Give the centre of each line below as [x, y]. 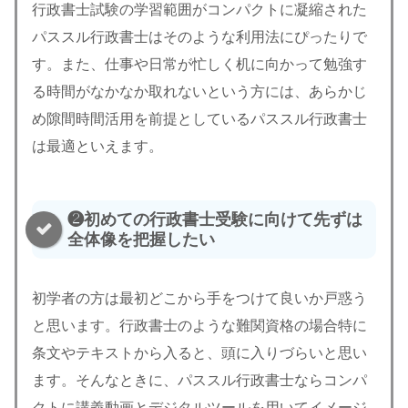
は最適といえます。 [97, 147]
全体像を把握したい [141, 239]
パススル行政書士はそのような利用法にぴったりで [199, 37]
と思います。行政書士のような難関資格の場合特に [199, 325]
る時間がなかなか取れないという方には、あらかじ [199, 92]
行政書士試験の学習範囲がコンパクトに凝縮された [199, 10]
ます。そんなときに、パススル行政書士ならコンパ [199, 380]
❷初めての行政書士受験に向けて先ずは [215, 219]
